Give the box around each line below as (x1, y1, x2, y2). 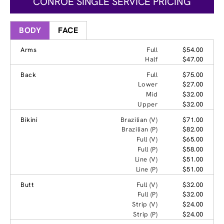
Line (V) (134, 154, 158, 163)
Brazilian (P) (121, 124, 158, 133)
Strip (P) (132, 209, 158, 218)
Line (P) (135, 164, 158, 173)
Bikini (20, 115, 38, 124)
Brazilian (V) (120, 115, 158, 124)
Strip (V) (131, 199, 158, 208)
